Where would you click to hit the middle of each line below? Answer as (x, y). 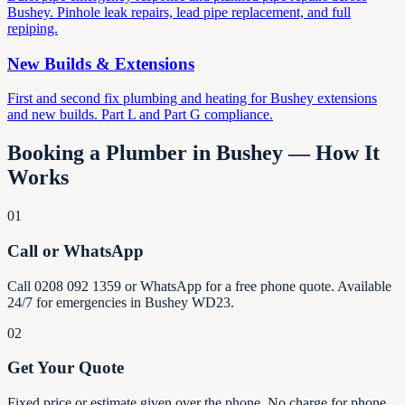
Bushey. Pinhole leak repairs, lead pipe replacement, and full (179, 12)
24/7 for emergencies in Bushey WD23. (121, 302)
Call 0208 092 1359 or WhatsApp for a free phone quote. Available (199, 286)
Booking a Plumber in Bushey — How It (193, 153)
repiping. (33, 28)
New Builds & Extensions (101, 63)
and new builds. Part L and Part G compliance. (140, 115)
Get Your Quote (66, 368)
